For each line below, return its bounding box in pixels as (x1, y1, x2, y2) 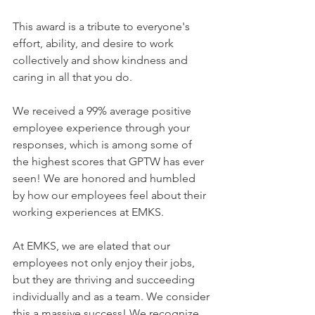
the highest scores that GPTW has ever (13, 155, 207, 168)
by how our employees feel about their (13, 188, 209, 202)
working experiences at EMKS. (13, 205, 164, 219)
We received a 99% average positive (13, 104, 194, 117)
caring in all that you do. (13, 70, 132, 84)
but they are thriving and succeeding (13, 273, 198, 286)
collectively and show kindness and (13, 53, 191, 67)
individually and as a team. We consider (13, 290, 212, 303)
